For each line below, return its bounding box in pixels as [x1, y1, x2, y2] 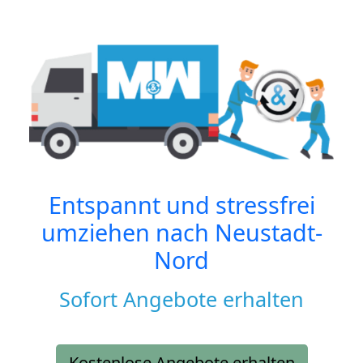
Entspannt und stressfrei [48, 189, 315, 221]
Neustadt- [214, 216, 322, 249]
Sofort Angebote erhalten [59, 285, 304, 314]
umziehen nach [41, 216, 215, 249]
